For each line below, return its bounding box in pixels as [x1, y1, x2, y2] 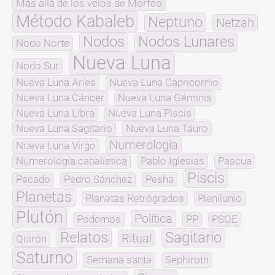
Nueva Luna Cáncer [16, 91, 104, 104]
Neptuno [148, 13, 203, 31]
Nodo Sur [16, 59, 59, 72]
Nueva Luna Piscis [108, 106, 192, 119]
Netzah [216, 15, 254, 30]
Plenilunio [198, 192, 242, 204]
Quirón [16, 232, 47, 245]
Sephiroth [165, 253, 209, 266]
